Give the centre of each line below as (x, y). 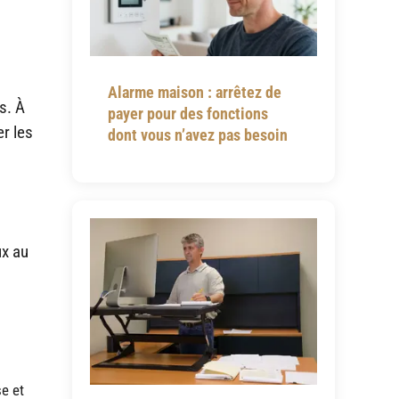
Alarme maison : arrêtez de (194, 92)
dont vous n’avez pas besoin (197, 134)
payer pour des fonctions (187, 113)
